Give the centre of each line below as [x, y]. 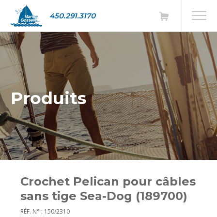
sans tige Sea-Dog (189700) [104, 196]
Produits [49, 98]
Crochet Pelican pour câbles [108, 181]
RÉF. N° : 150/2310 [45, 211]
